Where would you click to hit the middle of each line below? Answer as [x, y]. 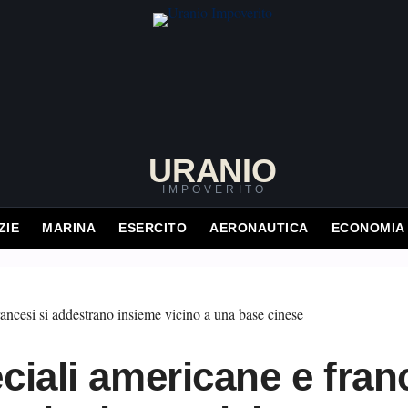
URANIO [213, 171]
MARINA [69, 228]
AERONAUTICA [259, 228]
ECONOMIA [368, 228]
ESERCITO [153, 228]
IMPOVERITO [214, 189]
